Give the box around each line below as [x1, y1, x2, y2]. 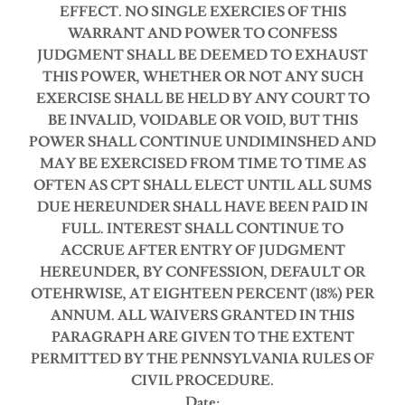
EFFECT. [59, 3, 122, 21]
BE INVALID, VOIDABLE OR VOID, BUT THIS [47, 111, 358, 129]
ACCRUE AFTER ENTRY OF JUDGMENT [60, 241, 345, 259]
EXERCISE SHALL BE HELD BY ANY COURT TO [35, 89, 370, 108]
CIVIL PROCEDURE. [131, 372, 274, 390]
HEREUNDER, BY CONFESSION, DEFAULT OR [40, 263, 365, 281]
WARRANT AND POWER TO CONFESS [68, 24, 337, 42]
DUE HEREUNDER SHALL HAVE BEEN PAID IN [37, 198, 368, 216]
